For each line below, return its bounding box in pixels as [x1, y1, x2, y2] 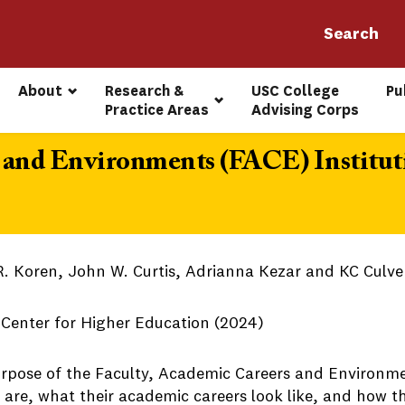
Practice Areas [105, 100, 210, 119]
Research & [105, 81, 188, 100]
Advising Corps [251, 100, 360, 119]
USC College [251, 81, 344, 100]
